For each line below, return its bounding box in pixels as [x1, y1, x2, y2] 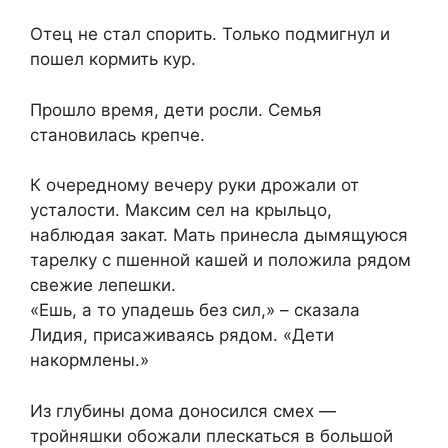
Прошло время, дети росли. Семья [30, 99, 322, 120]
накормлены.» [30, 350, 149, 371]
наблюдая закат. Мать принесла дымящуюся [30, 225, 408, 246]
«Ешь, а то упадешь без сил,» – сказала [30, 300, 360, 321]
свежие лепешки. [30, 275, 176, 296]
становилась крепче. [30, 124, 205, 145]
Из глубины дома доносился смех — [30, 400, 336, 421]
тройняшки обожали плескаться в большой [30, 425, 393, 446]
